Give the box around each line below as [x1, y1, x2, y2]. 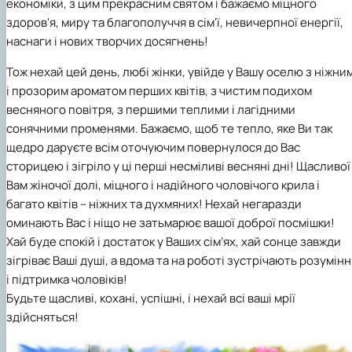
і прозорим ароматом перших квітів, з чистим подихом [6, 82, 312, 99]
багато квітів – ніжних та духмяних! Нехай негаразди [6, 195, 302, 212]
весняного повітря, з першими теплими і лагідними [6, 101, 295, 118]
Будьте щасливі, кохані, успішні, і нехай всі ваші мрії [6, 289, 295, 306]
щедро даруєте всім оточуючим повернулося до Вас [6, 138, 300, 156]
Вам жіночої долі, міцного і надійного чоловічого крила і [6, 176, 320, 193]
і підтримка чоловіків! [6, 270, 127, 288]
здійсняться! [6, 308, 79, 325]
